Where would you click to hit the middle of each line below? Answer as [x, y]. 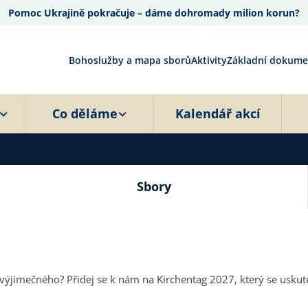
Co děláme [85, 113]
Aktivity [209, 60]
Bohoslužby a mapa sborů [130, 60]
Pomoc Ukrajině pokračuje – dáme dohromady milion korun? [154, 13]
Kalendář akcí [218, 113]
